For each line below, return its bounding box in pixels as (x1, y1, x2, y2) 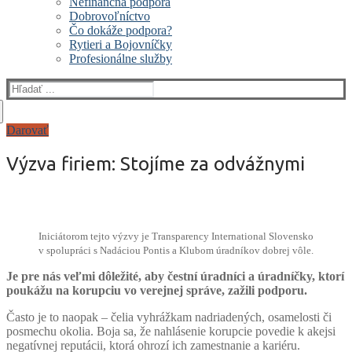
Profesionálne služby (69, 52, 172, 65)
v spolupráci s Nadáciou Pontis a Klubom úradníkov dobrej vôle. (38, 244, 313, 256)
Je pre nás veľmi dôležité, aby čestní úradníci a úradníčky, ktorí (6, 269, 344, 283)
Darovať (6, 123, 49, 137)
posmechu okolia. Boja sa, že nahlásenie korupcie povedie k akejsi (6, 324, 335, 338)
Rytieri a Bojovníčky (69, 38, 172, 51)
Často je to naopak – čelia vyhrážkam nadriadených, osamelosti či (6, 310, 332, 324)
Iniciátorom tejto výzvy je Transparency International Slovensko (38, 229, 313, 242)
